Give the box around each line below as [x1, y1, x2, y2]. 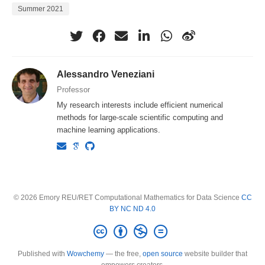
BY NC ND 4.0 [109, 204, 156, 213]
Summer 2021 [18, 5, 63, 14]
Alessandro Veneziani [57, 69, 155, 80]
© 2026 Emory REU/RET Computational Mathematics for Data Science [13, 193, 241, 202]
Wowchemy [67, 250, 104, 258]
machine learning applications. [57, 125, 161, 135]
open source [143, 250, 183, 258]
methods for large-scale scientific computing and [57, 113, 224, 122]
